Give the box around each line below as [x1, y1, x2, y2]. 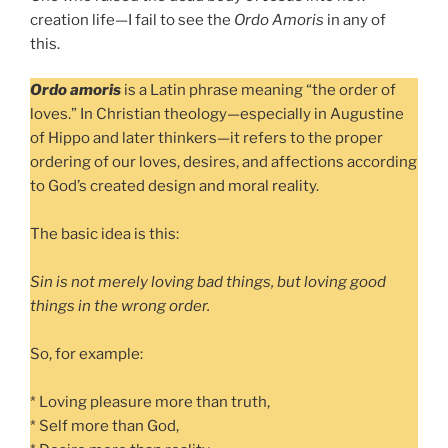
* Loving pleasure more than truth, [30, 393, 270, 412]
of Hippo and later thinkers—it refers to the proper [30, 129, 383, 148]
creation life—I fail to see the [30, 10, 234, 29]
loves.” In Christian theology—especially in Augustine [30, 105, 404, 124]
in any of [324, 10, 386, 29]
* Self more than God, [30, 417, 179, 436]
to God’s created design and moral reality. [30, 177, 319, 196]
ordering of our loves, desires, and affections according [30, 153, 417, 172]
